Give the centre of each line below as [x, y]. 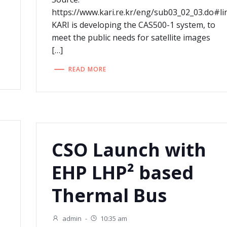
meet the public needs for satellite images [131, 38]
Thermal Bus [109, 196]
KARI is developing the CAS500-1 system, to [133, 25]
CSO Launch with [129, 150]
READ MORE [87, 69]
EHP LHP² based [122, 173]
